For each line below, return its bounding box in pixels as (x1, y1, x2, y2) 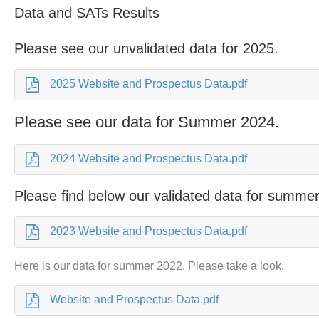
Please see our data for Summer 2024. (14, 113, 284, 131)
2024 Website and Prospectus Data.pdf (50, 152, 248, 164)
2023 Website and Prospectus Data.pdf (50, 225, 248, 237)
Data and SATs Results (14, 5, 160, 21)
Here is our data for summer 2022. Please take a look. (14, 260, 288, 272)
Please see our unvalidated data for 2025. (14, 41, 283, 56)
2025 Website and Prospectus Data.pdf (50, 78, 248, 90)
